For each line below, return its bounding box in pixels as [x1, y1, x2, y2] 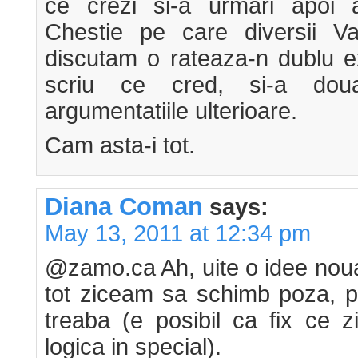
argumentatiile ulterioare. [45, 98, 297, 125]
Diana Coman [45, 193, 203, 221]
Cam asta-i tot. [45, 133, 195, 159]
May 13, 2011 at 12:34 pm [45, 221, 311, 247]
